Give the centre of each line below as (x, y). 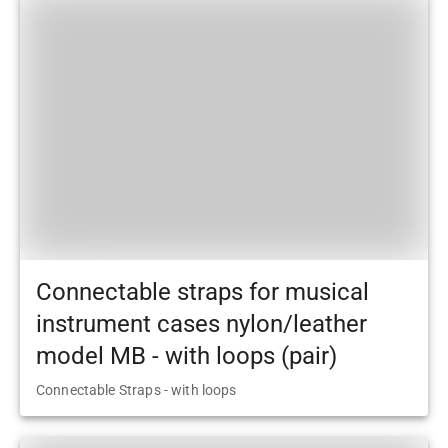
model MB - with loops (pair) (186, 356)
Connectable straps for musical (202, 292)
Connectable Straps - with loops (136, 390)
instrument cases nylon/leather (201, 324)
